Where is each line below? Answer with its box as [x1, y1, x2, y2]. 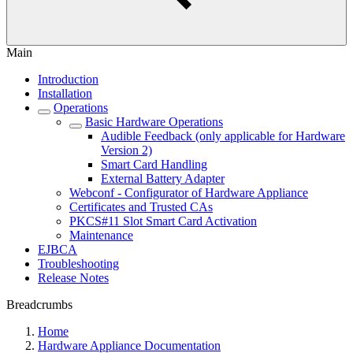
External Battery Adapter [101, 172, 225, 185]
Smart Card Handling [101, 158, 207, 171]
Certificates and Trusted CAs [69, 200, 213, 214]
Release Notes [38, 271, 109, 284]
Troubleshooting [38, 257, 119, 270]
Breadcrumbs [6, 298, 72, 311]
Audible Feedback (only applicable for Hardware [101, 129, 345, 143]
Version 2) [101, 143, 152, 157]
